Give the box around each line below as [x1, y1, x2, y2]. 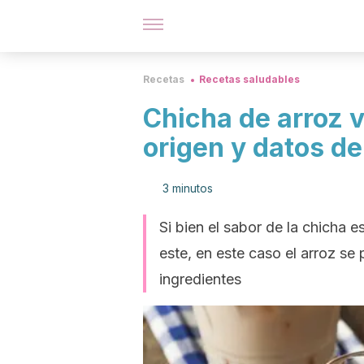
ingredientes [159, 271, 241, 288]
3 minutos [162, 181, 213, 195]
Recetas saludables [199, 73, 300, 85]
